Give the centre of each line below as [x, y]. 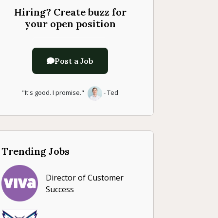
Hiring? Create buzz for [70, 12]
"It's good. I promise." [54, 93]
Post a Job [74, 61]
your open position [70, 24]
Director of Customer [85, 177]
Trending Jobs [36, 151]
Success [60, 189]
